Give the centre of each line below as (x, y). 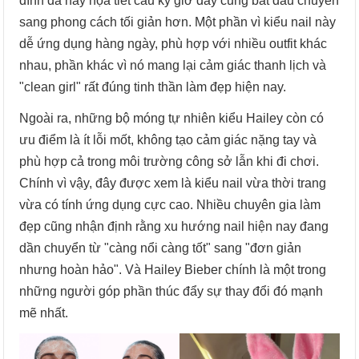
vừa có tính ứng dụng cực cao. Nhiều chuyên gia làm (170, 204)
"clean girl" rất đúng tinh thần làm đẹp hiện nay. (153, 87)
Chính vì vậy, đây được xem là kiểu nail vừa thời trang (173, 183)
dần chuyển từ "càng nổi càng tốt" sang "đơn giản (161, 248)
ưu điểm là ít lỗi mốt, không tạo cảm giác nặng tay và (168, 139)
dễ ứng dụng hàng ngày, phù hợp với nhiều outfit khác (173, 43)
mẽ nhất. (44, 313)
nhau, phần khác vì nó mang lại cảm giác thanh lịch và (173, 65)
